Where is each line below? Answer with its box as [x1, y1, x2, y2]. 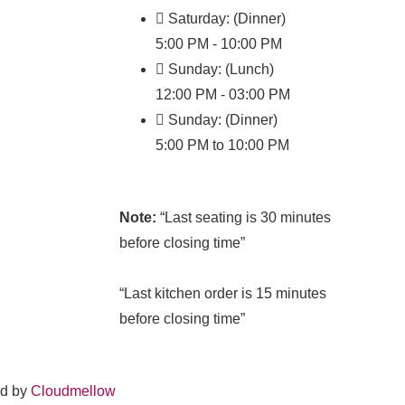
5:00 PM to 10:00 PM [155, 137, 289, 153]
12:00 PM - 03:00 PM [155, 86, 290, 102]
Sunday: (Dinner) [168, 111, 278, 127]
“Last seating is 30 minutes [156, 209, 331, 225]
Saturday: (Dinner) [168, 10, 286, 26]
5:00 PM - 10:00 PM [155, 35, 282, 52]
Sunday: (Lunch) [168, 61, 274, 77]
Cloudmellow [31, 382, 116, 399]
